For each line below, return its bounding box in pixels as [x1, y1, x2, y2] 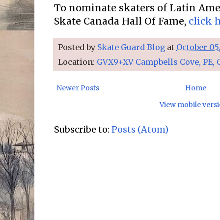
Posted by [58, 42, 97, 53]
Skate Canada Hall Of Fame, [54, 15, 189, 27]
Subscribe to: [54, 124, 111, 136]
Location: [58, 57, 97, 67]
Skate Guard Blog [97, 42, 165, 53]
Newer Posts [56, 83, 99, 93]
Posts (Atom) [111, 124, 168, 136]
